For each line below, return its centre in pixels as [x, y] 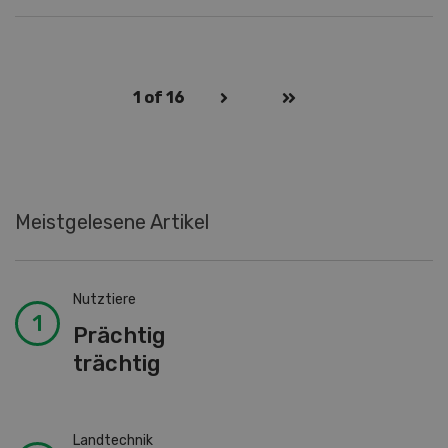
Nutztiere [104, 299]
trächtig [116, 363]
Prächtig [119, 335]
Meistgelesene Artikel [112, 221]
